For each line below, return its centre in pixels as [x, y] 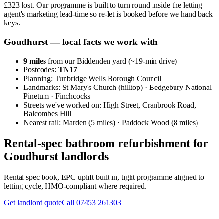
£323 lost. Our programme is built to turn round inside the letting [103, 5]
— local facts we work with [103, 42]
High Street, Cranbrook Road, [150, 105]
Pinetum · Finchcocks [57, 96]
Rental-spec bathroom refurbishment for [106, 143]
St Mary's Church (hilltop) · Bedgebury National [137, 87]
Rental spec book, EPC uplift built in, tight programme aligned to [104, 177]
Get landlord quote [33, 202]
